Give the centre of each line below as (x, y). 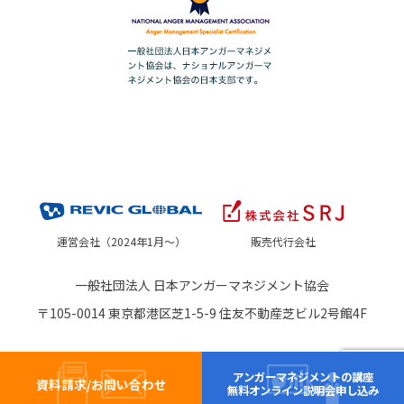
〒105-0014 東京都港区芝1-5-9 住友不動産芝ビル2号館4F (202, 329)
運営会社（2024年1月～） (121, 257)
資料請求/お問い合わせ (101, 384)
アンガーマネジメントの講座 (303, 377)
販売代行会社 (283, 257)
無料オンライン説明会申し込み (303, 390)
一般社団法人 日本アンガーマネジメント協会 (202, 301)
